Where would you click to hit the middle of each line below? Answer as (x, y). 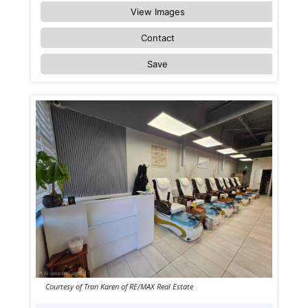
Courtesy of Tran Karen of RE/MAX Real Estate (119, 286)
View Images (157, 12)
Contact (157, 38)
